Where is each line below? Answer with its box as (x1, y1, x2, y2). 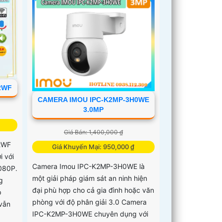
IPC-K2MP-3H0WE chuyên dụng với (32, 210, 149, 219)
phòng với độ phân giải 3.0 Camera (32, 198, 147, 207)
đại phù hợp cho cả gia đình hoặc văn (32, 186, 155, 195)
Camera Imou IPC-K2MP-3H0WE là (32, 162, 145, 171)
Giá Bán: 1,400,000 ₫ (63, 128, 123, 136)
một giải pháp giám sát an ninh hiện (32, 174, 148, 183)
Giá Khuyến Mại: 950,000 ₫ (52, 143, 135, 151)
